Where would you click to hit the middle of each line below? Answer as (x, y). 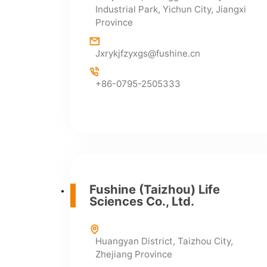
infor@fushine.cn (210, 20)
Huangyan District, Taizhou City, (164, 241)
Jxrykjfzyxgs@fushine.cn (148, 53)
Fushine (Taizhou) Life (154, 190)
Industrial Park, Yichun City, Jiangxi (170, 10)
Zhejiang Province (133, 254)
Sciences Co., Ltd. (142, 201)
